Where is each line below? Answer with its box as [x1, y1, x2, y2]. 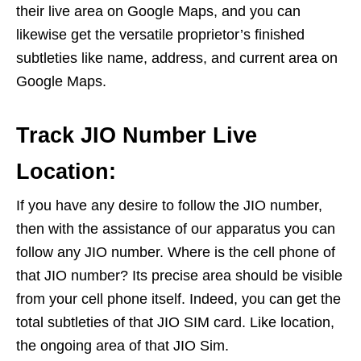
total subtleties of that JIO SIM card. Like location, [16, 314, 334, 331]
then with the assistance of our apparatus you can [16, 221, 335, 238]
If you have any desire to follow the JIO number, [16, 197, 322, 214]
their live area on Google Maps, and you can [16, 3, 301, 20]
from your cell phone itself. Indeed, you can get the [16, 291, 341, 308]
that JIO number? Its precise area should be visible [16, 268, 342, 284]
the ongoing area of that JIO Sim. [16, 338, 229, 355]
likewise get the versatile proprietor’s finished [16, 27, 305, 44]
